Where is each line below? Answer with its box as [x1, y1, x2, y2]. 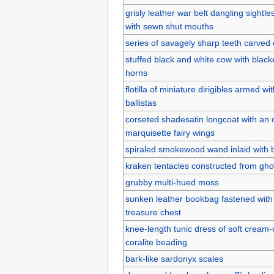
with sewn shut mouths [125, 21, 213, 31]
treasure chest [125, 207, 181, 217]
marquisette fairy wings [125, 127, 215, 138]
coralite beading [125, 237, 187, 247]
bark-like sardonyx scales [125, 253, 223, 264]
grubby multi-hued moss [125, 177, 219, 187]
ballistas [125, 97, 157, 108]
